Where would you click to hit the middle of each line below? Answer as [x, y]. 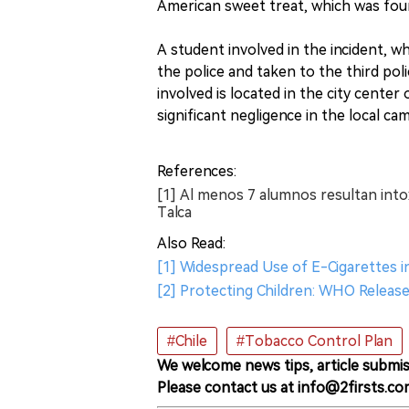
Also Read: [191, 243]
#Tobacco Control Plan [315, 341]
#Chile [187, 341]
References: [197, 171]
